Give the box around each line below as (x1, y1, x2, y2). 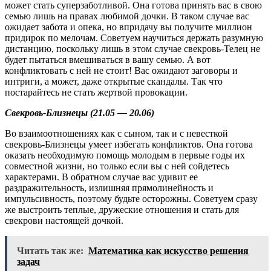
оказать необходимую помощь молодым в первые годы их (5, 149, 245, 160)
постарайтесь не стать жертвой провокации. (5, 87, 188, 97)
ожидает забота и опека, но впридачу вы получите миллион (5, 21, 252, 32)
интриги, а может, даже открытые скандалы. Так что (5, 76, 223, 87)
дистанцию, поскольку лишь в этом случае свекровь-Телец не (5, 43, 260, 54)
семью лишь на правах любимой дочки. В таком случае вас (5, 10, 249, 21)
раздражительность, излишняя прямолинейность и (5, 182, 214, 193)
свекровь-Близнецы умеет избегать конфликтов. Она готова (5, 139, 253, 149)
